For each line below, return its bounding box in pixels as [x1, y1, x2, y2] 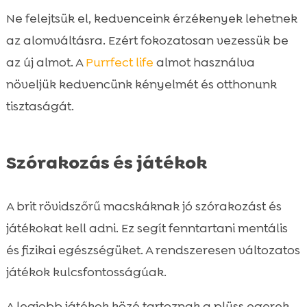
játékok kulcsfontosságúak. [5, 263, 167, 280]
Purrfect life [85, 53, 153, 71]
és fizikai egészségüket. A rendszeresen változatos [5, 241, 300, 258]
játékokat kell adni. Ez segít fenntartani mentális [5, 219, 288, 236]
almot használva [153, 53, 255, 71]
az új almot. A [5, 53, 86, 71]
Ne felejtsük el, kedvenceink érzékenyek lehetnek [5, 10, 297, 27]
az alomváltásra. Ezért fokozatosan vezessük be [5, 32, 288, 49]
